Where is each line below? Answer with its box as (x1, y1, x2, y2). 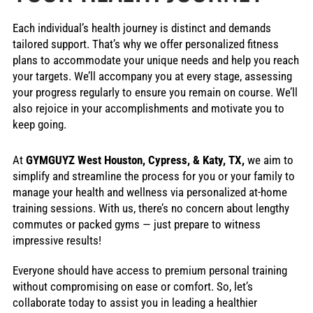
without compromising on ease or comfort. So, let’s (12, 280, 253, 294)
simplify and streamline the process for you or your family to (12, 170, 295, 184)
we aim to (247, 154, 293, 168)
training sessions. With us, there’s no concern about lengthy (12, 202, 289, 216)
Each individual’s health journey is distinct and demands (12, 22, 271, 36)
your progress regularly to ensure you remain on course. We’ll (12, 86, 298, 100)
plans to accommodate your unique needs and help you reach (12, 54, 299, 68)
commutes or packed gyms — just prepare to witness (12, 218, 261, 232)
